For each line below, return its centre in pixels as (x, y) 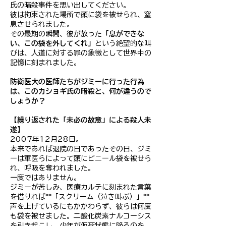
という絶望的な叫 (123, 43)
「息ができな (123, 34)
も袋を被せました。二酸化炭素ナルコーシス (81, 216)
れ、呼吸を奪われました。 (52, 168)
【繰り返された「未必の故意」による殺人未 (81, 120)
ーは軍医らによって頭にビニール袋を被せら (81, 158)
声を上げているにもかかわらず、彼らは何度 (81, 206)
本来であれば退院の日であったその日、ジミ (81, 149)
